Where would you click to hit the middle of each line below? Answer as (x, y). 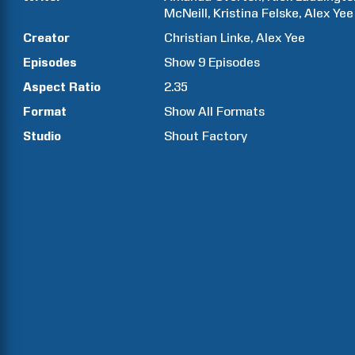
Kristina (236, 13)
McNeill (186, 13)
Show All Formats (215, 111)
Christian (191, 38)
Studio (42, 136)
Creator (46, 38)
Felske (281, 13)
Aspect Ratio (62, 87)
